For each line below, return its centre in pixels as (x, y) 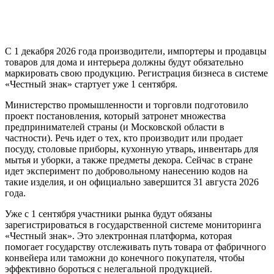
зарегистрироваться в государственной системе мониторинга (133, 224)
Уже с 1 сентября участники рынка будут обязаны (109, 213)
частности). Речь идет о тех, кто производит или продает (124, 138)
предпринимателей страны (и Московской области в (115, 127)
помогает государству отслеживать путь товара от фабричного (135, 246)
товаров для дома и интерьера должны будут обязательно (124, 62)
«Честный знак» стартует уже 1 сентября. (91, 84)
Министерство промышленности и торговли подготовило (127, 105)
